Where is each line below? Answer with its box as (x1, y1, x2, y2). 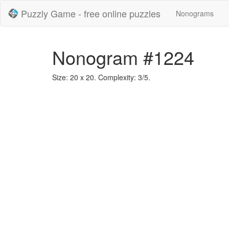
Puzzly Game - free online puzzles (21, 7, 161, 20)
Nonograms (176, 8, 214, 18)
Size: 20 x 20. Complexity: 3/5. (52, 72, 150, 82)
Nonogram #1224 (52, 44, 194, 70)
